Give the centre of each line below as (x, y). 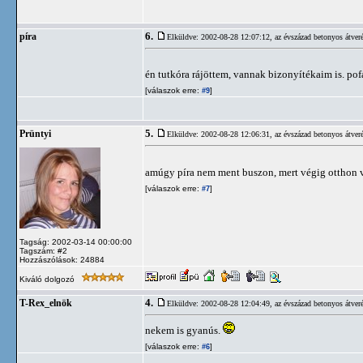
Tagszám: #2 (43, 251)
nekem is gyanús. (184, 330)
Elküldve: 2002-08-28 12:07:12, (221, 37)
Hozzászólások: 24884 (62, 260)
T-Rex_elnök (46, 303)
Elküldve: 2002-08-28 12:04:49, (221, 303)
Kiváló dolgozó (48, 279)
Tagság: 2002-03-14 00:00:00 (76, 242)
